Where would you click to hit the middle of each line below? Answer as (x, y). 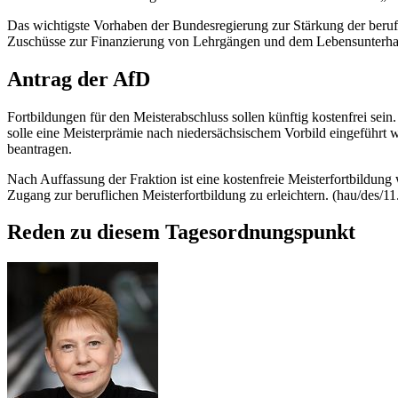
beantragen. (40, 148)
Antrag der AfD (81, 79)
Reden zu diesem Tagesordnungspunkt (181, 232)
